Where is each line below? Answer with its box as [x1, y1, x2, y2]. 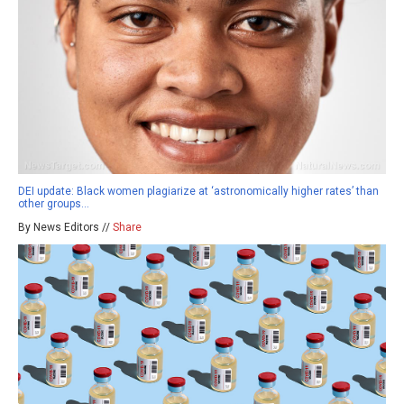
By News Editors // [18, 221, 113, 234]
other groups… [18, 197, 89, 211]
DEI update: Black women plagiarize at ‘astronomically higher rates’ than [18, 185, 379, 198]
